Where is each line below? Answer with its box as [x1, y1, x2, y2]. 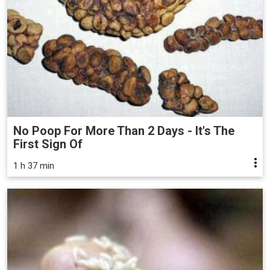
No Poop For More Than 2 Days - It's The [13, 124, 234, 139]
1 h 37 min [13, 160, 54, 172]
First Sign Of [13, 137, 83, 152]
